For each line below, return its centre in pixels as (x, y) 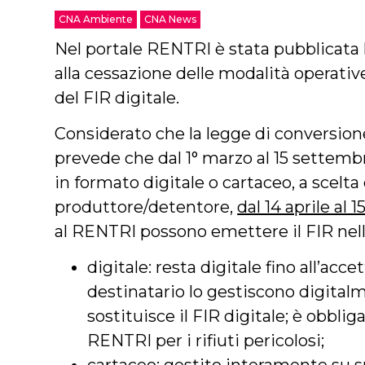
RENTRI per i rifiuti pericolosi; (206, 341)
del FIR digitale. (117, 97)
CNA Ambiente (96, 19)
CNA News (171, 19)
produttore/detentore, (146, 207)
